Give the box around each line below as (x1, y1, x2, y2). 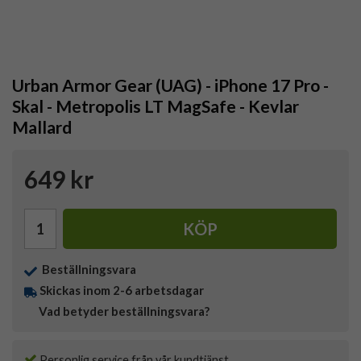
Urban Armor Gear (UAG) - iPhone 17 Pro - (12, 75, 329, 96)
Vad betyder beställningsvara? (39, 304, 210, 319)
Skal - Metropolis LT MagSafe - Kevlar (12, 96, 299, 117)
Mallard (12, 117, 72, 138)
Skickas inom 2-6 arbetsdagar (39, 283, 204, 298)
